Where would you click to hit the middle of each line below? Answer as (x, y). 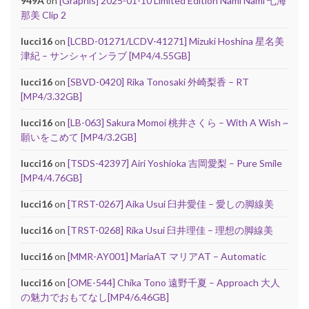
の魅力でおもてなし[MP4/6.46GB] (95, 297)
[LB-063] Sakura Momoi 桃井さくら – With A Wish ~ (178, 122)
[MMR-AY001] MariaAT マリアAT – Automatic (167, 256)
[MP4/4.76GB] (51, 177)
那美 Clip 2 (43, 14)
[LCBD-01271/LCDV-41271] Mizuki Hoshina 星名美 (176, 41)
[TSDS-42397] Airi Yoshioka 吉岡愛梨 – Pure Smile (175, 163)
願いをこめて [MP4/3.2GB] (79, 137)
